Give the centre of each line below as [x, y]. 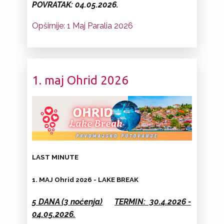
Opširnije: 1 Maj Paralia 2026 [82, 25]
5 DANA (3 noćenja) [67, 201]
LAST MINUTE [55, 157]
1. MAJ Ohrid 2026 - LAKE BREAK [85, 179]
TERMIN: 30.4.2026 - [153, 201]
